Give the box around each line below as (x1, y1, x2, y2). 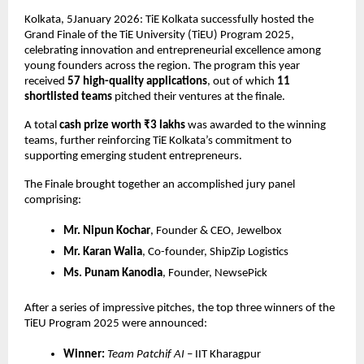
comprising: (24, 193, 81, 206)
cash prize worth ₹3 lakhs (59, 119, 185, 132)
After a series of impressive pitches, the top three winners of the (24, 301, 335, 314)
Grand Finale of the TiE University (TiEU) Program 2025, (24, 28, 294, 41)
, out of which (207, 75, 277, 88)
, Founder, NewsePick (162, 266, 267, 279)
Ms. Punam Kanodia (63, 266, 162, 279)
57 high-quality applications (67, 75, 207, 88)
